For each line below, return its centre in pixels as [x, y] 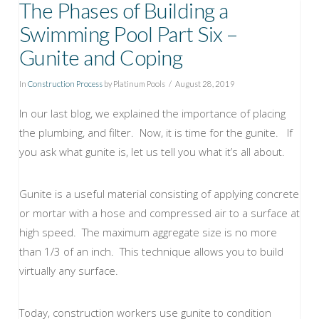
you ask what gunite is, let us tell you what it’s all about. [152, 151]
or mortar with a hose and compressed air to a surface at [159, 213]
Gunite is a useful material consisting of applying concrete [159, 193]
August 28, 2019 [205, 84]
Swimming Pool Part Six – [128, 33]
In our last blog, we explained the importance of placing [152, 113]
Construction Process [65, 84]
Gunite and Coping [101, 57]
